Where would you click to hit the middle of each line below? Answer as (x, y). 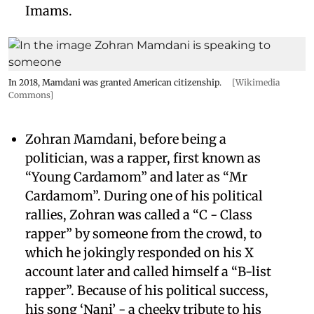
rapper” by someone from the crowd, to (144, 233)
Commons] (31, 95)
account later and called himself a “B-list (148, 271)
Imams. (50, 11)
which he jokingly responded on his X (139, 252)
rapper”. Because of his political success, (147, 290)
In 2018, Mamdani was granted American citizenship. (115, 82)
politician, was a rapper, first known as (143, 158)
